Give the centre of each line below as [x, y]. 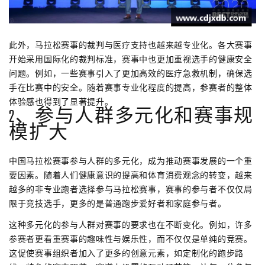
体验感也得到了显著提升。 [61, 101]
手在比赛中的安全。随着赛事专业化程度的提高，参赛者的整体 [131, 87]
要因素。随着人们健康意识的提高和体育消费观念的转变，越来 [131, 175]
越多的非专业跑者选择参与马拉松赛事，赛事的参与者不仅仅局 [131, 189]
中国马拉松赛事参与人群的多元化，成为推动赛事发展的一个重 [131, 161]
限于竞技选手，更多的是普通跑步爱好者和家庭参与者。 [118, 203]
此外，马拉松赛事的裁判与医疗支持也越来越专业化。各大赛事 [131, 45]
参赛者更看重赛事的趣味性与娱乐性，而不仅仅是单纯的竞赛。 [131, 239]
